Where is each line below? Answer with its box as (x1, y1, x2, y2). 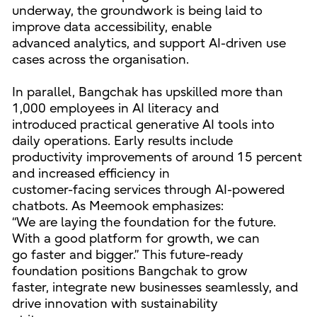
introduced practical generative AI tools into (11, 117, 275, 132)
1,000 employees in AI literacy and (11, 100, 219, 116)
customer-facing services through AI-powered (11, 182, 284, 197)
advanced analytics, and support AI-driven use (11, 35, 286, 51)
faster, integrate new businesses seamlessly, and (11, 279, 298, 295)
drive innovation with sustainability (11, 296, 218, 311)
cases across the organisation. (11, 52, 189, 67)
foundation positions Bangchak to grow (11, 263, 248, 279)
